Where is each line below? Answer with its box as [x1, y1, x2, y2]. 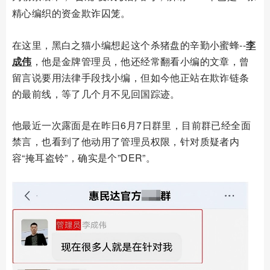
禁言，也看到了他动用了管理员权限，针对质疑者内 [12, 134, 240, 148]
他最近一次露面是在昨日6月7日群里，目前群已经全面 [12, 118, 251, 132]
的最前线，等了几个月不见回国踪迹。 [12, 86, 180, 101]
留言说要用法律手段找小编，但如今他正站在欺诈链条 [12, 70, 250, 84]
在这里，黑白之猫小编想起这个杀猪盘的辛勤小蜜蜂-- [12, 37, 246, 52]
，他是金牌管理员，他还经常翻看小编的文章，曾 [31, 54, 250, 68]
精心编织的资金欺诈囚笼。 [12, 5, 131, 20]
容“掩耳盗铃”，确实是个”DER [12, 150, 143, 165]
